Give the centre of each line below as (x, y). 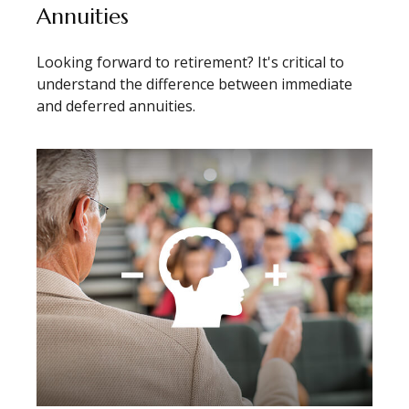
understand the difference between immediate (194, 84)
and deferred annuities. (116, 105)
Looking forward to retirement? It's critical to (190, 62)
